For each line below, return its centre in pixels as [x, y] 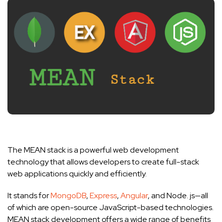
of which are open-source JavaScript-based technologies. [111, 208]
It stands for [29, 196]
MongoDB [68, 196]
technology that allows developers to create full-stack [103, 162]
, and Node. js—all [178, 196]
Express [103, 196]
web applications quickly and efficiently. [77, 174]
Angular [134, 196]
